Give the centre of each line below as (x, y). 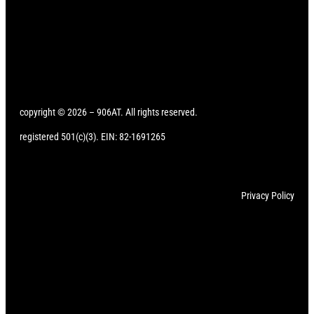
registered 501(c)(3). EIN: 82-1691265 (93, 137)
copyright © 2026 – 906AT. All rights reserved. (109, 112)
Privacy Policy (268, 196)
